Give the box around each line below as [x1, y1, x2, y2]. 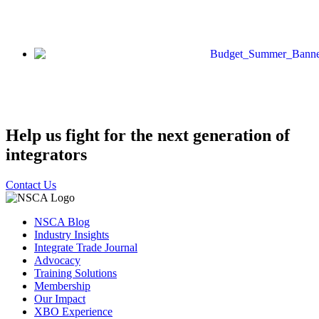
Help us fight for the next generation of [6, 125, 290, 145]
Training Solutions [34, 266, 117, 279]
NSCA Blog [34, 215, 90, 228]
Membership [34, 279, 90, 292]
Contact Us [6, 178, 56, 191]
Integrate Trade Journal [34, 241, 137, 253]
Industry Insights [34, 228, 109, 241]
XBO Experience [34, 305, 113, 318]
